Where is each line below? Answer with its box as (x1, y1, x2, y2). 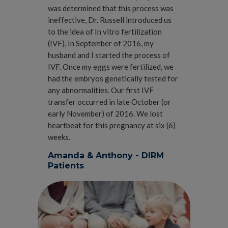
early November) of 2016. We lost (48, 109, 163, 118)
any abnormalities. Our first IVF (48, 85, 154, 95)
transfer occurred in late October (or (48, 97, 171, 106)
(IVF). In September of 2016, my (48, 39, 154, 48)
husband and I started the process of (48, 50, 170, 60)
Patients (48, 161, 84, 170)
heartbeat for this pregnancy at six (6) (48, 121, 176, 130)
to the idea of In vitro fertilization (48, 27, 162, 36)
